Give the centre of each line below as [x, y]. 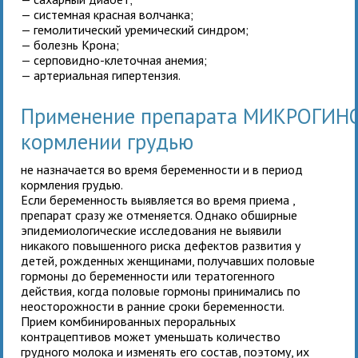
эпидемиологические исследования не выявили [151, 231]
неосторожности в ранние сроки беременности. [153, 306]
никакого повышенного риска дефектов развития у [161, 246]
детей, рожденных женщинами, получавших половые [168, 261]
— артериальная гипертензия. [101, 76]
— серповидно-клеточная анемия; [114, 60]
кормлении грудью [107, 142]
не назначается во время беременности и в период [162, 170]
